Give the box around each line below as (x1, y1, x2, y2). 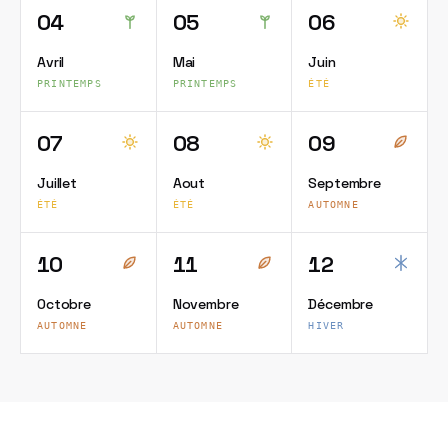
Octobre (37, 295, 92, 313)
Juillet (37, 174, 78, 192)
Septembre (308, 174, 382, 192)
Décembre (308, 295, 374, 313)
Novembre (172, 295, 239, 313)
